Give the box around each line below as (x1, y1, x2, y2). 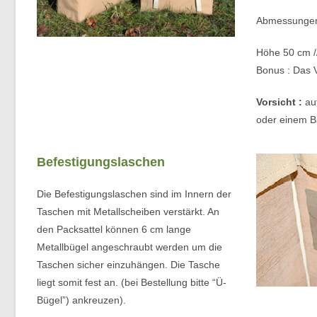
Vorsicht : (255, 96, 302, 108)
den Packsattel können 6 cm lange (37, 223, 191, 235)
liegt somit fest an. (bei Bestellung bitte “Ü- (37, 276, 226, 288)
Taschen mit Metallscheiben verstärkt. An (37, 205, 219, 217)
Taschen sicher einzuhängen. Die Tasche (37, 258, 220, 270)
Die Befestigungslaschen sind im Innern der (37, 188, 231, 200)
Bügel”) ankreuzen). (37, 294, 126, 306)
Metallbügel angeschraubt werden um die (37, 241, 222, 253)
